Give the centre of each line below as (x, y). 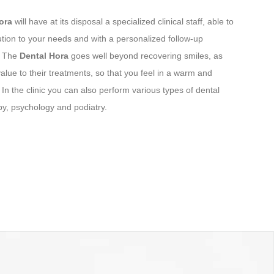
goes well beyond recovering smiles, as (146, 56)
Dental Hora (45, 56)
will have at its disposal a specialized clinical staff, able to (124, 22)
